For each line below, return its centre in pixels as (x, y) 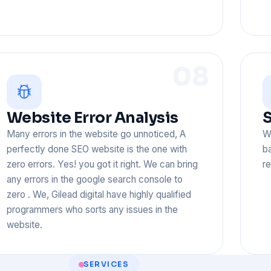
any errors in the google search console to (94, 180)
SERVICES (106, 265)
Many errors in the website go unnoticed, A (96, 134)
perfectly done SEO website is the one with (96, 149)
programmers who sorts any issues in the (92, 210)
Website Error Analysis (92, 118)
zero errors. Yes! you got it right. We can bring (102, 165)
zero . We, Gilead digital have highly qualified (99, 195)
